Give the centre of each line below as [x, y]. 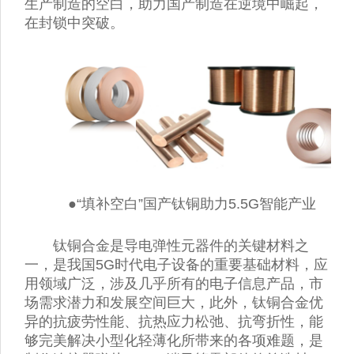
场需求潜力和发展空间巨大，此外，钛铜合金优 [174, 302]
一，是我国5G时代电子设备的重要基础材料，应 [176, 264]
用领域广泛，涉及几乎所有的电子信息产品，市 [174, 283]
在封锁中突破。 [74, 23]
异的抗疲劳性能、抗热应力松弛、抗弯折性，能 [174, 321]
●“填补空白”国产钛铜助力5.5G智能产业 [192, 203]
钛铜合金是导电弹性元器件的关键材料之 [181, 245]
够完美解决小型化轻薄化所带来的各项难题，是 [174, 340]
